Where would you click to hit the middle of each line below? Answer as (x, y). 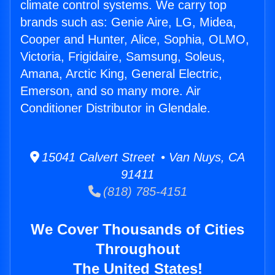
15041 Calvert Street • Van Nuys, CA (142, 157)
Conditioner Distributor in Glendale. (115, 108)
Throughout (137, 249)
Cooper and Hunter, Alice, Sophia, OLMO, (135, 40)
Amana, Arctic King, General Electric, (121, 74)
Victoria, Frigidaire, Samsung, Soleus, (123, 57)
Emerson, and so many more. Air (110, 91)
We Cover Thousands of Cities (137, 230)
